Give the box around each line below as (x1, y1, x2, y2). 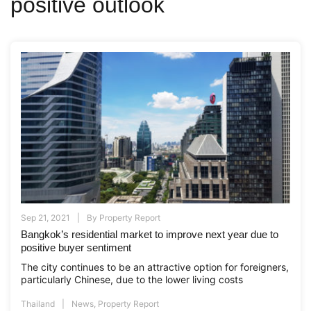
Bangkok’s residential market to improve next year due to (21, 228, 278, 241)
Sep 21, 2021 (21, 212, 70, 224)
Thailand (21, 298, 55, 309)
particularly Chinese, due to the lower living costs (21, 274, 246, 286)
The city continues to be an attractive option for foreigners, (21, 261, 289, 274)
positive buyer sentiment (21, 242, 131, 254)
